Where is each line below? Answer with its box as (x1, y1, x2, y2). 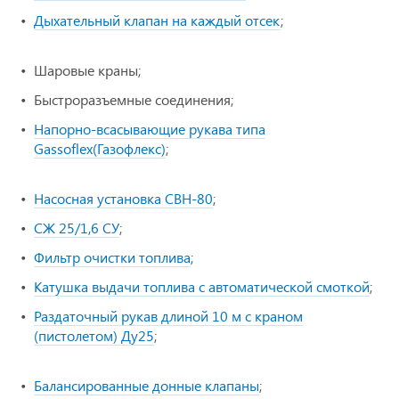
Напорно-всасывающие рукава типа (34, 119, 265, 139)
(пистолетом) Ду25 (34, 326, 154, 346)
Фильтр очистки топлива (34, 248, 191, 267)
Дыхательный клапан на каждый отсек (34, 11, 281, 30)
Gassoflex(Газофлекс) (34, 139, 166, 159)
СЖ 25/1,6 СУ (34, 218, 119, 238)
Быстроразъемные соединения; (34, 90, 233, 110)
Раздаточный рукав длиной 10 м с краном (34, 306, 303, 326)
